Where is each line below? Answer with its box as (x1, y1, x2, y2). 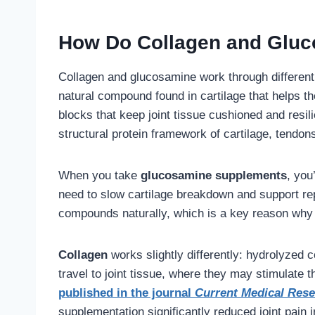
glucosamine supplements (141, 169, 287, 183)
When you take (58, 169, 141, 183)
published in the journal (58, 286, 195, 300)
